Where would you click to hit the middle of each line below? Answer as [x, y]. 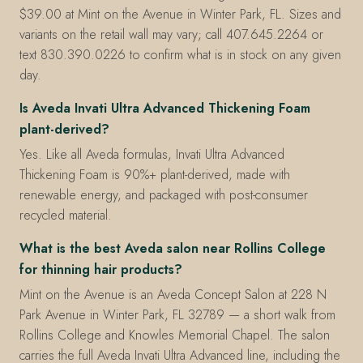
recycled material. [66, 216]
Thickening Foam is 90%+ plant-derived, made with [155, 175]
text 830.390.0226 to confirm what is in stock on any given [180, 55]
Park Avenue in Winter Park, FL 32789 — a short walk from [177, 315]
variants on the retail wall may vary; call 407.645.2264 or [171, 35]
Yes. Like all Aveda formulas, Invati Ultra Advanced [152, 155]
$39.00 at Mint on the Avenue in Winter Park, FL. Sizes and [180, 15]
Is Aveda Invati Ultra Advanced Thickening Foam [165, 109]
